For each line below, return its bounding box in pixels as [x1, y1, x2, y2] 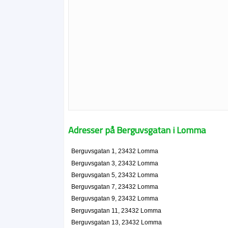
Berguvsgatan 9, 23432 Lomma [71, 195, 158, 202]
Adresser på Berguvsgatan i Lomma [68, 123, 206, 137]
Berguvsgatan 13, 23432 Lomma [71, 219, 162, 225]
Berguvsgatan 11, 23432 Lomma [71, 207, 161, 214]
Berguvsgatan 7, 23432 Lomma [71, 184, 158, 190]
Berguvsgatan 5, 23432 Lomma [71, 172, 158, 178]
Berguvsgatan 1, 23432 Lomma [71, 148, 158, 155]
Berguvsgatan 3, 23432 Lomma [71, 160, 158, 166]
